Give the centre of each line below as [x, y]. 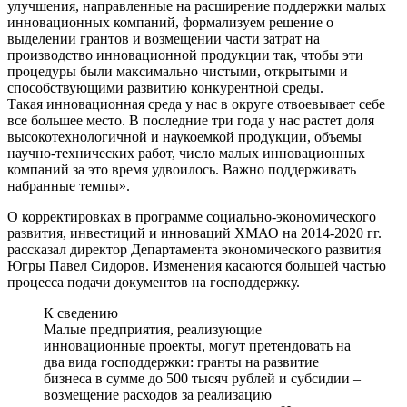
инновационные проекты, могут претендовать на [197, 345]
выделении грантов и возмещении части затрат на [164, 38]
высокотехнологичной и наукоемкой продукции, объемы [184, 136]
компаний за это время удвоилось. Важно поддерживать [182, 169]
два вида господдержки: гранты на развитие [181, 362]
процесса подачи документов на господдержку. [154, 282]
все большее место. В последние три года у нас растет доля [191, 120]
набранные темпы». [69, 185]
